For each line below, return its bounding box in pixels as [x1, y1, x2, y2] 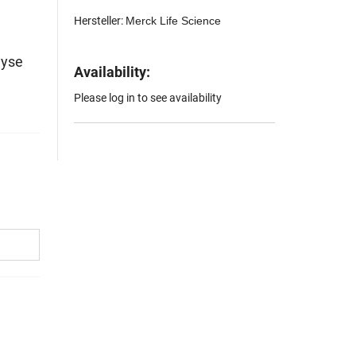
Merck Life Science [126, 14, 222, 28]
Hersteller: [74, 14, 126, 28]
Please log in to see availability [74, 91, 222, 105]
